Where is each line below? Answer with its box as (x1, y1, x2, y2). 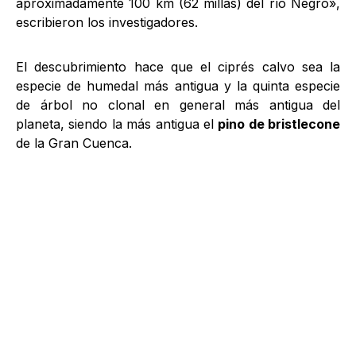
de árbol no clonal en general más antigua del (16, 97, 340, 113)
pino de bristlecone (218, 116, 340, 132)
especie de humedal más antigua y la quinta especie (16, 78, 340, 94)
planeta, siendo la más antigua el (16, 116, 219, 132)
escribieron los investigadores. (16, 14, 198, 30)
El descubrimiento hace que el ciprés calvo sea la (16, 59, 340, 75)
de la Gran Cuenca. (16, 135, 132, 151)
